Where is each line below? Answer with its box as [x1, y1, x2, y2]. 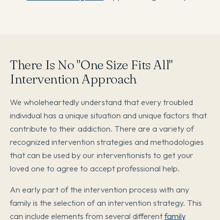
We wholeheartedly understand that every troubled [10, 97, 193, 108]
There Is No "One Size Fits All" [10, 57, 173, 73]
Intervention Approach [10, 71, 137, 87]
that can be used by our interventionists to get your [10, 150, 193, 161]
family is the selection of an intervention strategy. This [10, 197, 202, 208]
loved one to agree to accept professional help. [10, 163, 180, 174]
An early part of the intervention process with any [10, 184, 189, 195]
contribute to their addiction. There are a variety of [10, 123, 194, 134]
